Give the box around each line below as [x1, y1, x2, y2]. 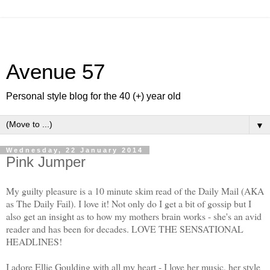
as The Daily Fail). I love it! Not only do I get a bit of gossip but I [6, 196, 251, 210]
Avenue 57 [6, 60, 105, 83]
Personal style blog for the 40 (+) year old [6, 91, 181, 101]
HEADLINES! [6, 234, 62, 248]
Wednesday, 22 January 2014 [6, 146, 143, 154]
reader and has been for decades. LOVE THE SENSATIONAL [6, 222, 243, 235]
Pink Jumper [6, 154, 86, 170]
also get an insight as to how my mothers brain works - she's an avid [6, 209, 262, 222]
